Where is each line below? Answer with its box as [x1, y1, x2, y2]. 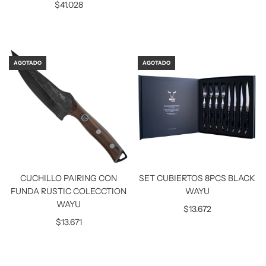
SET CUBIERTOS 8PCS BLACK [139, 172, 256, 183]
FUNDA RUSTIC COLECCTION [11, 185, 127, 197]
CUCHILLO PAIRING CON [20, 172, 118, 183]
